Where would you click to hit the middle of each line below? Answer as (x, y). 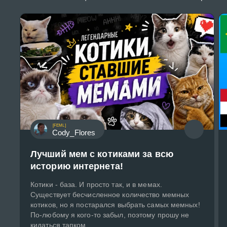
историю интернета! (77, 166)
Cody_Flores (74, 132)
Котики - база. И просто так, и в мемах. (96, 185)
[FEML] (59, 126)
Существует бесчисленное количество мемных (110, 195)
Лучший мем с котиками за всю (102, 154)
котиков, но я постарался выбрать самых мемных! (115, 205)
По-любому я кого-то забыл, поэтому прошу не (110, 215)
